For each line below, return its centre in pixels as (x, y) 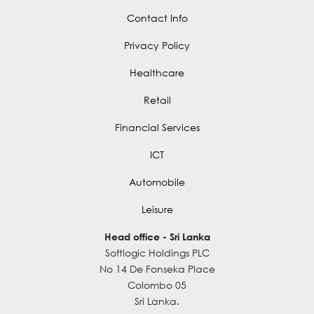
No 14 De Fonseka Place (157, 268)
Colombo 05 (157, 285)
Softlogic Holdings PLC (157, 252)
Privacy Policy (157, 45)
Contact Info (157, 18)
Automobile (157, 182)
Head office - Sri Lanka (157, 236)
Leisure (157, 209)
